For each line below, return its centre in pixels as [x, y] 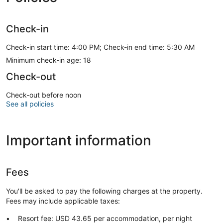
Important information [79, 140]
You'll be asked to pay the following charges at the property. [104, 191]
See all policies [30, 104]
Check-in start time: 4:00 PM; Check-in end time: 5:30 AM [100, 47]
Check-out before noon [44, 95]
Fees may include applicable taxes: [63, 201]
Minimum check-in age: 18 [49, 60]
